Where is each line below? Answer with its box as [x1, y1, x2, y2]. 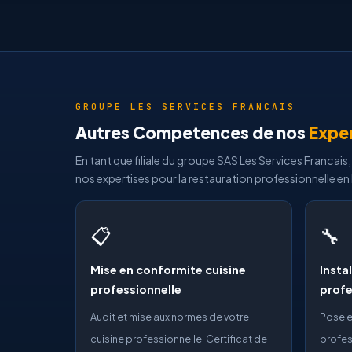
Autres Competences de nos [75, 122, 309, 143]
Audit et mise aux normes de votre [90, 310, 249, 323]
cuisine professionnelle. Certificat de [90, 332, 267, 345]
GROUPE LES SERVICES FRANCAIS [75, 101, 295, 112]
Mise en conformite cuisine [90, 262, 246, 277]
